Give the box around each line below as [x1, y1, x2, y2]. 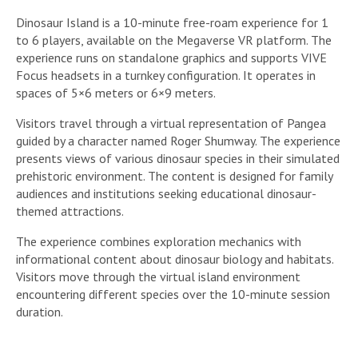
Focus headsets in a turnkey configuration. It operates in [16, 67, 316, 84]
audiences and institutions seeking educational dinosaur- [16, 185, 316, 202]
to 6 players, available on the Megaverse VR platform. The [16, 32, 332, 49]
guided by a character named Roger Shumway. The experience [16, 133, 340, 149]
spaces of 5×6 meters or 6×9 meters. [16, 85, 216, 101]
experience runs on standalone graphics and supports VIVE [16, 50, 327, 66]
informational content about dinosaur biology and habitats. [16, 251, 333, 268]
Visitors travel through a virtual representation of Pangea [16, 115, 326, 132]
